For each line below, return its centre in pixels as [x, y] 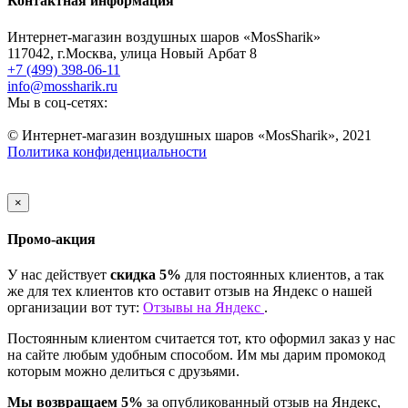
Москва [89, 53]
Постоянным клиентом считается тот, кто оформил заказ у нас [201, 339]
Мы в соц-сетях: [57, 102]
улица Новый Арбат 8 [189, 53]
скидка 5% [146, 275]
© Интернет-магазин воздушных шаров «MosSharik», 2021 [189, 135]
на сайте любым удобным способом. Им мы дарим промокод [196, 355]
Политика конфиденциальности [107, 151]
